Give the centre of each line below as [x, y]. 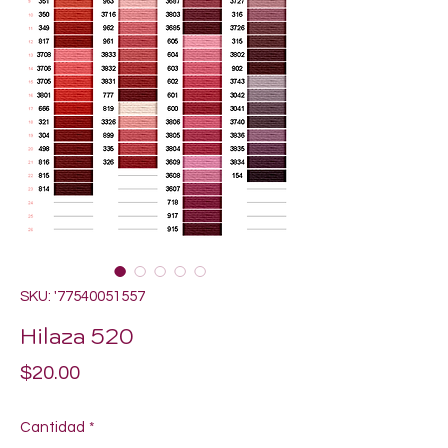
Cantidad [52, 427]
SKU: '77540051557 [82, 296]
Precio [108, 372]
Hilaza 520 [77, 335]
